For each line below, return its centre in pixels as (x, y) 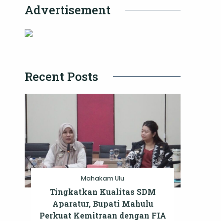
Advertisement (68, 10)
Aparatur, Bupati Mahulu (103, 204)
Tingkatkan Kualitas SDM (103, 192)
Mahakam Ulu (103, 179)
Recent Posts (61, 77)
